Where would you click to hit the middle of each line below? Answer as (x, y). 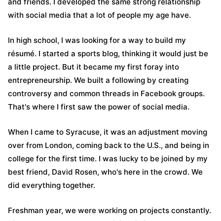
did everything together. (52, 185)
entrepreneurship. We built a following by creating (98, 80)
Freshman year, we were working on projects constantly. (110, 210)
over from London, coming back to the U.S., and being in (109, 145)
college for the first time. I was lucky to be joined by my (108, 159)
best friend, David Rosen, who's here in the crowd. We (105, 172)
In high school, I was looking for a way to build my (97, 40)
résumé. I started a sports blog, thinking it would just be (108, 54)
